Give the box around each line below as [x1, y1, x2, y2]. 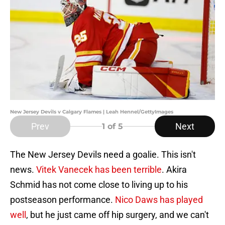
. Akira [162, 164, 187, 175]
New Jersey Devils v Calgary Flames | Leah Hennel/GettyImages [10, 108, 173, 116]
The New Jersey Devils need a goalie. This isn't [10, 149, 196, 160]
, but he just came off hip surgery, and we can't [26, 209, 209, 220]
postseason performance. [10, 194, 115, 205]
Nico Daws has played [115, 194, 203, 205]
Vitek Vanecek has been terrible [36, 164, 162, 175]
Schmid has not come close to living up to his [10, 179, 188, 190]
